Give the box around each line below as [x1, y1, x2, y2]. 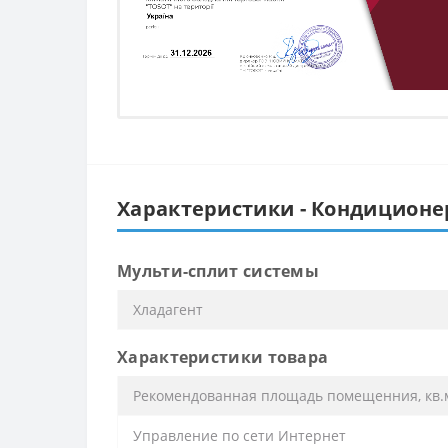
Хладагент [133, 299, 203, 319]
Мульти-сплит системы [117, 259, 319, 282]
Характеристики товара [117, 345, 329, 368]
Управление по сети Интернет [133, 425, 346, 445]
